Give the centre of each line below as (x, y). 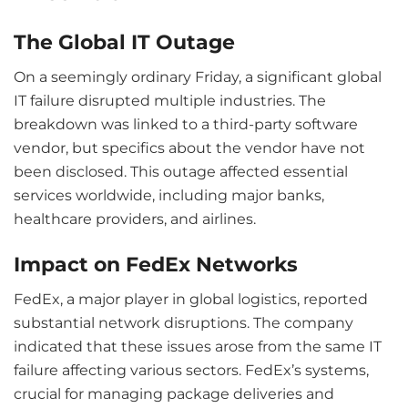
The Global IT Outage (124, 42)
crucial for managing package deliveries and (174, 394)
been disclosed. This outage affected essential (181, 171)
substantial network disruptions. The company (184, 323)
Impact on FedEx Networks (156, 265)
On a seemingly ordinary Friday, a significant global (198, 76)
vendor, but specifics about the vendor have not (189, 148)
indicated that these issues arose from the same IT (198, 347)
